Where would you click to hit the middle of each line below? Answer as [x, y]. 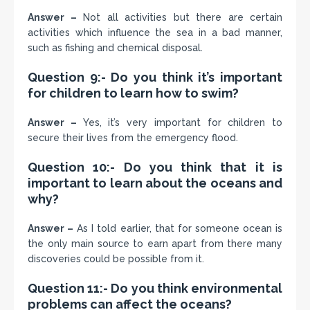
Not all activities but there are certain [179, 17]
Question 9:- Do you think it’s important [155, 77]
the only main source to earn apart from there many [155, 244]
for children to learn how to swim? [133, 93]
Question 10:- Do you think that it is [155, 167]
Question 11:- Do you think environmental [155, 288]
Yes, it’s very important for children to [179, 122]
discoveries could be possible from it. [116, 259]
